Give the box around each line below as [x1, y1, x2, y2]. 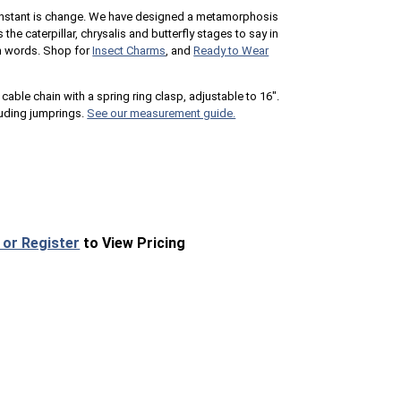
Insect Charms [92, 44, 166, 58]
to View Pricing [80, 235, 186, 252]
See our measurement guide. [87, 107, 236, 121]
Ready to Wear [193, 44, 269, 58]
